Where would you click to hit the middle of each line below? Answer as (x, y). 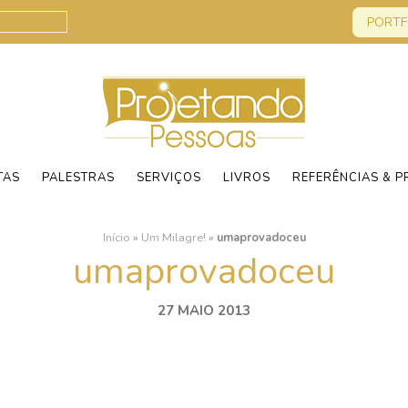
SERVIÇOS (169, 178)
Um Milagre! (173, 238)
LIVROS (247, 178)
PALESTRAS (78, 178)
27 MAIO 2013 (204, 311)
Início (116, 238)
